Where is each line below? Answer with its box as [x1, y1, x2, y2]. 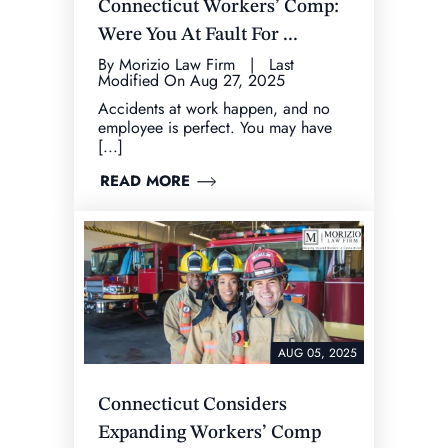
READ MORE [100, 169, 190, 192]
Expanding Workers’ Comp [98, 424, 321, 444]
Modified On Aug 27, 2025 [98, 68, 285, 92]
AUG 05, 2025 [278, 344, 357, 363]
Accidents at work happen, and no [98, 96, 330, 120]
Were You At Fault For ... [98, 25, 298, 45]
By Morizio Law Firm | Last [98, 52, 294, 76]
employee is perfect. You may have [98, 115, 332, 139]
